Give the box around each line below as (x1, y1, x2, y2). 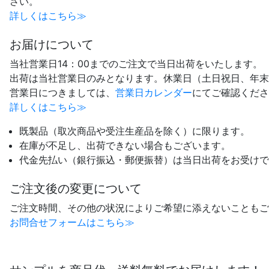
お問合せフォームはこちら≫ (10, 216, 134, 228)
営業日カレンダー (115, 86, 192, 98)
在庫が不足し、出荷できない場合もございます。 (19, 139, 231, 151)
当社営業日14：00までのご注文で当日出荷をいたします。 (10, 57, 262, 70)
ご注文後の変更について (10, 181, 142, 196)
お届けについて (10, 37, 94, 52)
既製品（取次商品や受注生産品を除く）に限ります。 (19, 124, 250, 137)
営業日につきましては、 (10, 86, 115, 98)
